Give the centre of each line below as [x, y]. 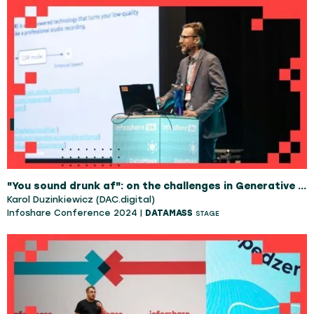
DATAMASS [169, 213]
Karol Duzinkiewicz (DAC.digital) [81, 199]
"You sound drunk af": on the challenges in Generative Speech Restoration [302, 186]
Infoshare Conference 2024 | [76, 213]
